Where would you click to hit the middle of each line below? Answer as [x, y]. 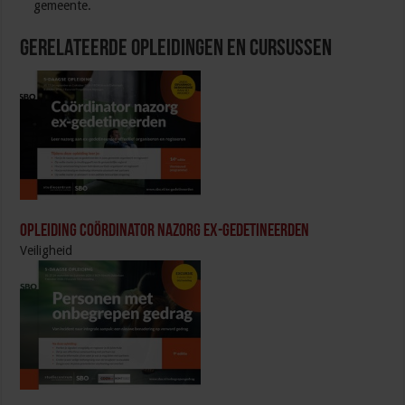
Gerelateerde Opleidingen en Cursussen [176, 50]
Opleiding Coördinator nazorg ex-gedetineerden [165, 231]
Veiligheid [47, 250]
